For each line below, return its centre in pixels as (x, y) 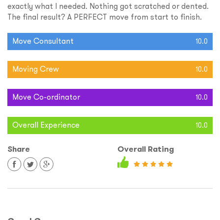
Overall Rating (146, 149)
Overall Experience (46, 125)
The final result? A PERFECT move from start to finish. (105, 17)
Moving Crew (36, 69)
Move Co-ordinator (46, 97)
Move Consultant (43, 41)
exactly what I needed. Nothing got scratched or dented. (108, 6)
